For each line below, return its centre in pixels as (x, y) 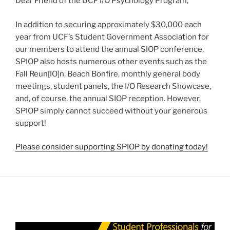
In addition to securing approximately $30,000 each (109, 24)
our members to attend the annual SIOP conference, (110, 49)
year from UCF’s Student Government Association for (112, 37)
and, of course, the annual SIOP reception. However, (108, 98)
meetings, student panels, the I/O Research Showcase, (113, 86)
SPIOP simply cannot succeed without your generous (111, 111)
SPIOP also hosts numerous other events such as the (111, 61)
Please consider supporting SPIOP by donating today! (112, 147)
